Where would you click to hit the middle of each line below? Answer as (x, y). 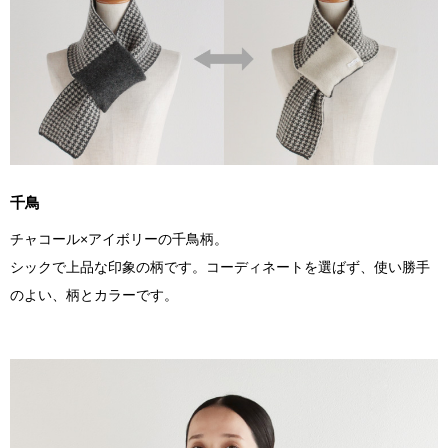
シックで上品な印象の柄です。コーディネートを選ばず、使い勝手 (220, 267)
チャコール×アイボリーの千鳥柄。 (119, 239)
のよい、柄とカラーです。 (94, 295)
